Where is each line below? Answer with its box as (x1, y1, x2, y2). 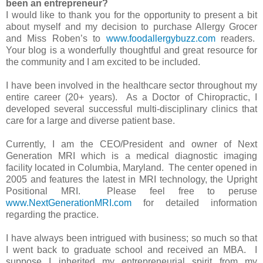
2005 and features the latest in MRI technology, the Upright (6, 174, 257, 184)
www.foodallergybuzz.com (106, 33, 215, 43)
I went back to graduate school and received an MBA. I (6, 244, 257, 255)
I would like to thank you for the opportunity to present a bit (6, 9, 257, 20)
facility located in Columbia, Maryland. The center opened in (6, 162, 257, 173)
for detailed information (131, 197, 257, 208)
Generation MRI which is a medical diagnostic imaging (6, 150, 257, 161)
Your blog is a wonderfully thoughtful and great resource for (6, 45, 257, 55)
